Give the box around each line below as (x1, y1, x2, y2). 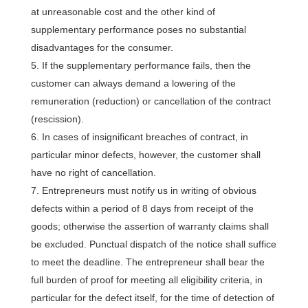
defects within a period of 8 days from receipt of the (30, 203, 254, 214)
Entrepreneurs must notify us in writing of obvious (41, 185, 256, 196)
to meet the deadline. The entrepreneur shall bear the (30, 256, 265, 267)
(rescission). (30, 113, 84, 124)
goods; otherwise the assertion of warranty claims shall (30, 221, 269, 232)
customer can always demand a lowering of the (30, 78, 236, 89)
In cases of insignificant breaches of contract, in (41, 131, 248, 142)
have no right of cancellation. (30, 167, 156, 178)
